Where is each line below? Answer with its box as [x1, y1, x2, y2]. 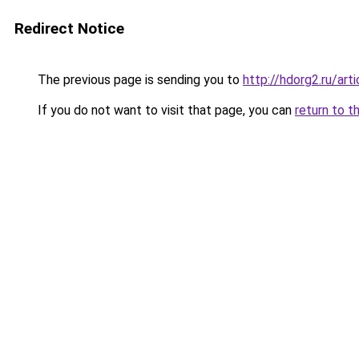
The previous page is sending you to [34, 72, 243, 87]
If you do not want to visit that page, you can [34, 103, 295, 118]
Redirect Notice [14, 19, 124, 38]
